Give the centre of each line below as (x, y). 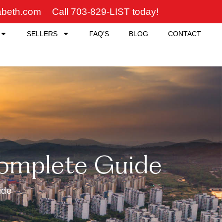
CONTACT (185, 34)
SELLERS (42, 34)
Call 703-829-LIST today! (105, 12)
